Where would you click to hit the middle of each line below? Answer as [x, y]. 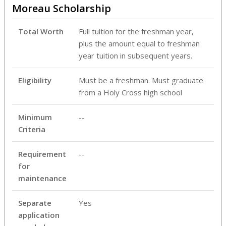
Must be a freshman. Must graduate [141, 80]
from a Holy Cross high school [130, 92]
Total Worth [41, 31]
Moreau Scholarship [62, 8]
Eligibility [35, 80]
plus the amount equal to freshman [139, 43]
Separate [35, 203]
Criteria [32, 129]
